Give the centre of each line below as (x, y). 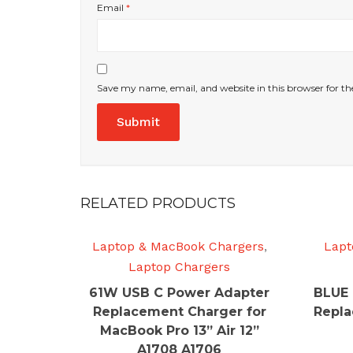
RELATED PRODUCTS (158, 203)
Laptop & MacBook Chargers (178, 246)
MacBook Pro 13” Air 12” (179, 331)
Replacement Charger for (179, 312)
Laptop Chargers (180, 267)
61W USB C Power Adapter (180, 293)
